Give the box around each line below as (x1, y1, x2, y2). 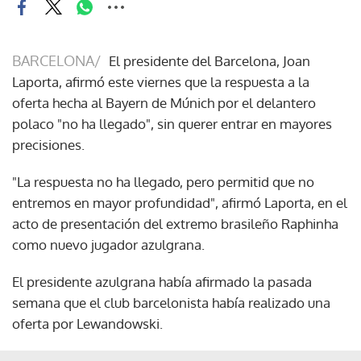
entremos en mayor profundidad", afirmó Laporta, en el (12, 193, 347, 211)
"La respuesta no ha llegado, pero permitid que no (12, 172, 314, 190)
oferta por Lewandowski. (12, 314, 163, 332)
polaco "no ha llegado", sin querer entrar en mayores (12, 114, 332, 132)
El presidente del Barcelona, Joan (109, 52, 310, 69)
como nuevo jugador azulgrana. (12, 235, 205, 253)
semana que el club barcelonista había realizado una (12, 293, 330, 311)
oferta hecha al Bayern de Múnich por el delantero (12, 93, 316, 111)
